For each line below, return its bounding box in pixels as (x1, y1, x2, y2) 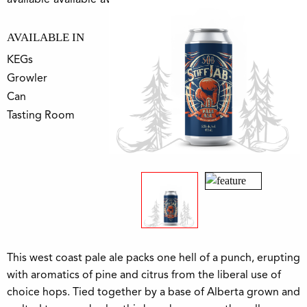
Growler (7, 71, 47, 85)
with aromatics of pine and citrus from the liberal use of (7, 267, 281, 281)
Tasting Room (7, 108, 75, 122)
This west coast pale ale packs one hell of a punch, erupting (7, 250, 300, 264)
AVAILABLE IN (7, 31, 84, 45)
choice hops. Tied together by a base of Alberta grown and (7, 284, 300, 298)
